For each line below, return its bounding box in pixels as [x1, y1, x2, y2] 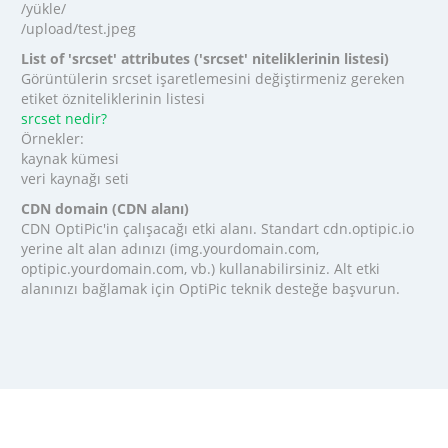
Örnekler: [20, 128, 84, 148]
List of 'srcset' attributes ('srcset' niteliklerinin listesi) [20, 48, 389, 68]
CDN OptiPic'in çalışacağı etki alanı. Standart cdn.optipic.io [20, 218, 414, 238]
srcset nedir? [20, 108, 107, 128]
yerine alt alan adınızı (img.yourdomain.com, [20, 238, 319, 258]
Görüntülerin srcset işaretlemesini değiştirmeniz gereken [20, 68, 405, 88]
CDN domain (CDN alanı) [20, 198, 189, 218]
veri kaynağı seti [20, 168, 129, 188]
